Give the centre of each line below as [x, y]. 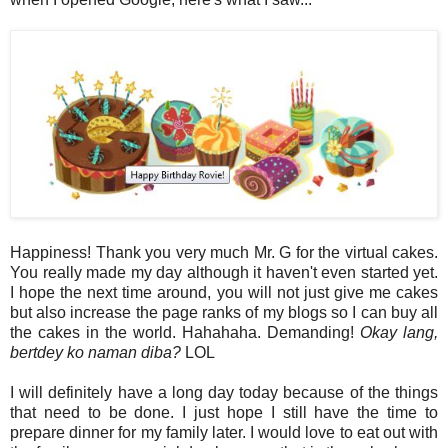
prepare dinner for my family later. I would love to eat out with [224, 432]
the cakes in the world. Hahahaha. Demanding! [185, 332]
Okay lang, [399, 332]
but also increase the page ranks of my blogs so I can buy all [224, 312]
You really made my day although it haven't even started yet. [224, 272]
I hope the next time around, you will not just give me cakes [224, 292]
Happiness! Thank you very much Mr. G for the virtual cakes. [224, 252]
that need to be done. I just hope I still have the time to [224, 412]
